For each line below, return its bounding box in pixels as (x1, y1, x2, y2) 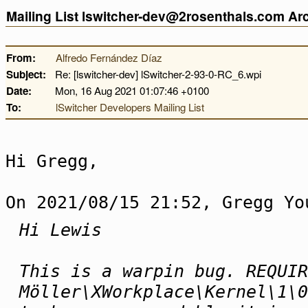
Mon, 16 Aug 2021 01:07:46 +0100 (55, 83, 209, 98)
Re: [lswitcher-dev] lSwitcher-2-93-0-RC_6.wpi (55, 67, 261, 81)
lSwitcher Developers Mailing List (56, 100, 204, 114)
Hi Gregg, (5, 151, 98, 171)
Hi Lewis (19, 219, 102, 241)
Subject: (6, 67, 46, 82)
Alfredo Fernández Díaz (56, 50, 162, 65)
